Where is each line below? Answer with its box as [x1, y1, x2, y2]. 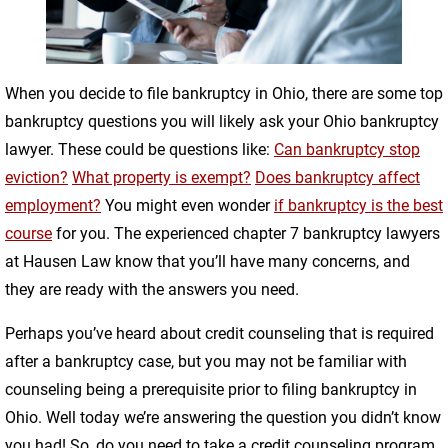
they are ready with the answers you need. [5, 280, 303, 299]
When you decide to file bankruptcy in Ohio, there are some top [5, 84, 443, 103]
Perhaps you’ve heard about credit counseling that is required [5, 324, 434, 343]
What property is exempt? [72, 168, 251, 187]
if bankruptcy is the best [274, 196, 443, 215]
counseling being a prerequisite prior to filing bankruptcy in [5, 380, 417, 399]
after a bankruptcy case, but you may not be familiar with [5, 352, 407, 371]
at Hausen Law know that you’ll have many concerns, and [5, 252, 410, 271]
